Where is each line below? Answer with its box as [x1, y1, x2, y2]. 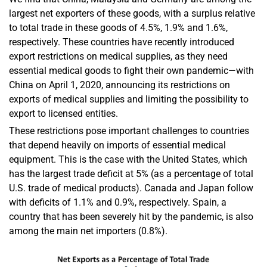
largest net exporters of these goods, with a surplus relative [9, 7, 255, 19]
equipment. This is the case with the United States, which [9, 153, 247, 165]
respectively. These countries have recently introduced [9, 36, 234, 48]
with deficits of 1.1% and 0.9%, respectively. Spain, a [9, 196, 226, 208]
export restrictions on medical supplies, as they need [9, 50, 228, 62]
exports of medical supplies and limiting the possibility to [9, 93, 249, 105]
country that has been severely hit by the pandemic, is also [9, 210, 253, 222]
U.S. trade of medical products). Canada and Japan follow [9, 182, 253, 194]
